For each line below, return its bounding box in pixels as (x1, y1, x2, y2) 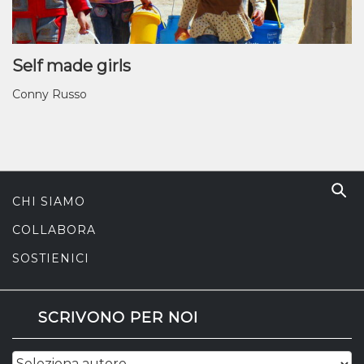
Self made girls (12, 56, 131, 76)
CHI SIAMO (12, 193, 85, 209)
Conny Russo (12, 86, 87, 102)
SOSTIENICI (12, 250, 89, 266)
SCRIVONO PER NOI (38, 308, 198, 327)
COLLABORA (12, 222, 96, 237)
